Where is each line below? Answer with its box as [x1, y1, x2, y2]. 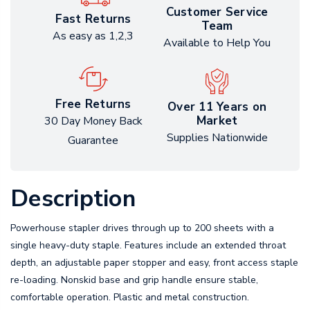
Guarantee [68, 132, 118, 148]
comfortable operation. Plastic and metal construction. [10, 290, 249, 304]
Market [196, 113, 238, 129]
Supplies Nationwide [166, 130, 268, 146]
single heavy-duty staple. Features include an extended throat [10, 238, 286, 252]
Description [10, 182, 136, 215]
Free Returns [55, 95, 131, 112]
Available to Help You [163, 35, 271, 51]
